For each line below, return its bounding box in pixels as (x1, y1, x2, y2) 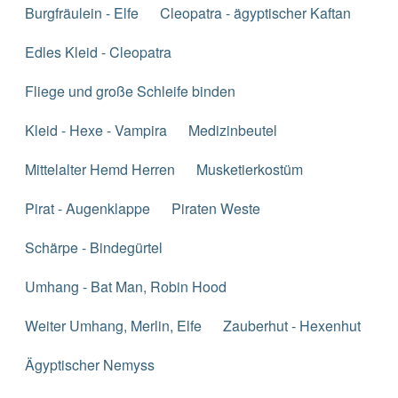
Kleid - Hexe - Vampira (25, 119, 167, 140)
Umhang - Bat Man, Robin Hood (25, 275, 227, 297)
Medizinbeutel (188, 119, 277, 140)
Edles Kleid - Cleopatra (25, 41, 171, 62)
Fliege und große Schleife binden (25, 80, 235, 101)
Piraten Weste (171, 197, 260, 219)
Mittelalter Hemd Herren (25, 158, 175, 179)
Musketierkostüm (196, 158, 303, 179)
